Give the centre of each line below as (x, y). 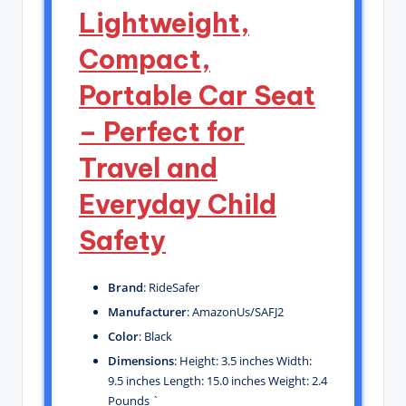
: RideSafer (171, 287)
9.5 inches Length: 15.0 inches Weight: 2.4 (217, 380)
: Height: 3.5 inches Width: (243, 360)
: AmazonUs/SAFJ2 (235, 311)
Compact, (145, 59)
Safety (122, 240)
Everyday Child (178, 204)
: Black (155, 336)
